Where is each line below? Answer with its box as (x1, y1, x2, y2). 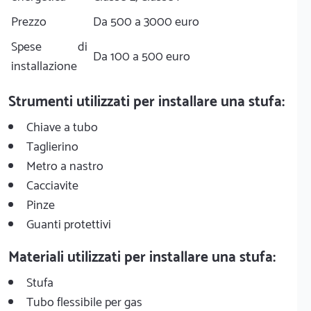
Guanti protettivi (26, 214, 111, 235)
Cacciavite (26, 175, 78, 196)
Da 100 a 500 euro (93, 46, 190, 67)
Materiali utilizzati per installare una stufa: (8, 245, 276, 269)
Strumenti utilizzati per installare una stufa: (8, 90, 285, 114)
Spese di (11, 36, 87, 58)
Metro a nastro (26, 155, 103, 177)
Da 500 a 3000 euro (93, 11, 199, 33)
